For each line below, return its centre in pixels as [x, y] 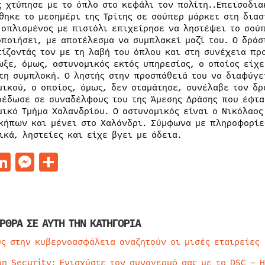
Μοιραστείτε [115, 162]
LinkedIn [51, 162]
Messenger [81, 162]
